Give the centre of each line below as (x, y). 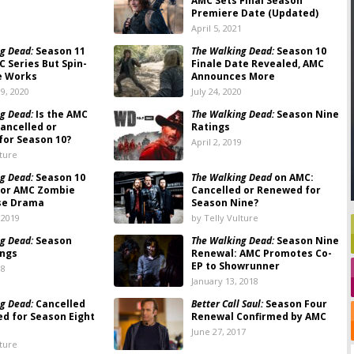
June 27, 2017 (218, 331)
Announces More (233, 76)
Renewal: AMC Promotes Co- (261, 253)
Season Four (295, 304)
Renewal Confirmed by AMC (258, 316)
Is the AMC (60, 114)
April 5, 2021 (216, 28)
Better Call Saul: (227, 304)
